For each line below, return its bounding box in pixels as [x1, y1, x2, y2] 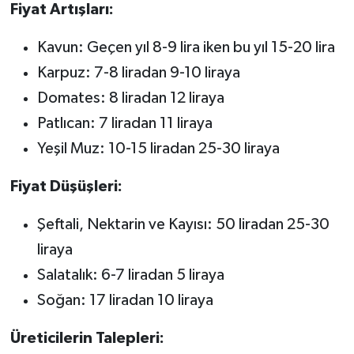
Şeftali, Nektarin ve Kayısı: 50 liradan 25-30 [36, 217, 330, 233]
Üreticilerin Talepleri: [9, 330, 164, 347]
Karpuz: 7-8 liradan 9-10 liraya [36, 65, 240, 81]
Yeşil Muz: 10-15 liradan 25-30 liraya [36, 141, 280, 157]
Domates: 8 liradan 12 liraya [36, 90, 224, 107]
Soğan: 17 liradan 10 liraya [36, 292, 213, 309]
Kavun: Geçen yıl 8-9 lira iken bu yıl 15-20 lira [36, 40, 335, 56]
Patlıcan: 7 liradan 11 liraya [36, 115, 213, 132]
